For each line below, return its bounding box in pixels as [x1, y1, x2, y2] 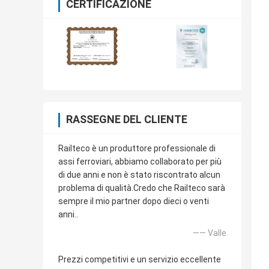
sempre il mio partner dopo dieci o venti [58, 196, 209, 207]
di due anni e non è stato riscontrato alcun [58, 170, 220, 180]
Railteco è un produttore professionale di [58, 144, 216, 154]
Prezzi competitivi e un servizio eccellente [58, 255, 221, 265]
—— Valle [193, 228, 226, 238]
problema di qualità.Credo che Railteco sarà [58, 183, 225, 193]
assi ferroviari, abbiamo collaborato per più [58, 157, 222, 167]
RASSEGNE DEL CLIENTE [66, 113, 187, 126]
